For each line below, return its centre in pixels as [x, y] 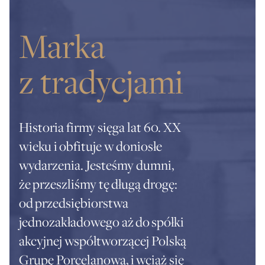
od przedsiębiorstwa [74, 203]
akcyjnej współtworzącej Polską [103, 241]
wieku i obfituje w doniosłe [91, 146]
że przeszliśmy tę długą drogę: [98, 184]
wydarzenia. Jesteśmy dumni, [96, 165]
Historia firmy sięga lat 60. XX [100, 127]
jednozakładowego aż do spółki [101, 222]
